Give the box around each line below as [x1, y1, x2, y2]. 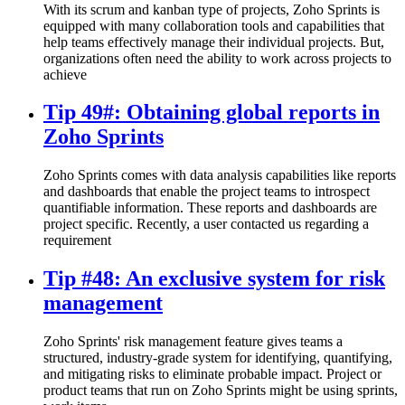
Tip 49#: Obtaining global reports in [43, 100, 380, 125]
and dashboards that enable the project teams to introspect [43, 184, 370, 200]
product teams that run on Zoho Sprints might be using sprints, [43, 382, 398, 399]
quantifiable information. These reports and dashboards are [43, 200, 377, 216]
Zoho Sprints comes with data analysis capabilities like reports [43, 167, 396, 184]
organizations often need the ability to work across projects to [43, 50, 391, 66]
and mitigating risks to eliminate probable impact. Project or [43, 366, 381, 382]
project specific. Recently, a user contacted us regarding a [43, 216, 369, 232]
